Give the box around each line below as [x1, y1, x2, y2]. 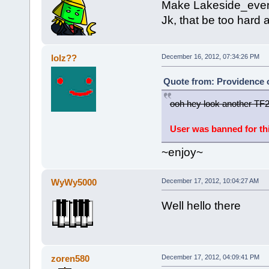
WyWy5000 [51, 177, 97, 187]
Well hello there [161, 199, 241, 212]
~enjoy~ [161, 146, 203, 159]
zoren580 [51, 253, 90, 264]
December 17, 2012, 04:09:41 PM [161, 253, 259, 261]
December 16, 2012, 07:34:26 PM [161, 53, 259, 61]
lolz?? [51, 53, 77, 64]
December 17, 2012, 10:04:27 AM [161, 177, 259, 184]
